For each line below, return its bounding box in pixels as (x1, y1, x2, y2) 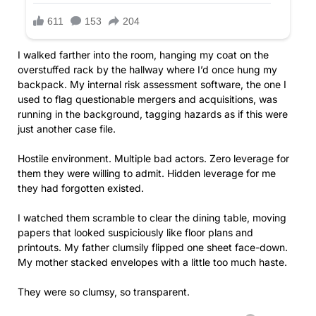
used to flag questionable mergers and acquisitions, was (18, 93, 277, 106)
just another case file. (18, 123, 116, 135)
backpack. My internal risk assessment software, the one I (18, 78, 286, 91)
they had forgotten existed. (18, 182, 144, 195)
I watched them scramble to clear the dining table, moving (18, 212, 286, 224)
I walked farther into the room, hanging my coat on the (18, 49, 269, 61)
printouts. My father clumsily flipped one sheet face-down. (18, 241, 288, 254)
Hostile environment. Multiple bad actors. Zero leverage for (18, 152, 289, 165)
